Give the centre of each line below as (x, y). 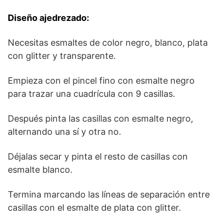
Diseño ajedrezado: (48, 18)
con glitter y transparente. (62, 55)
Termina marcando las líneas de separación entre (109, 194)
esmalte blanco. (40, 169)
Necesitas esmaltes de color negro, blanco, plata (108, 42)
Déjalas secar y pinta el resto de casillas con (98, 156)
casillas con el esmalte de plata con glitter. (94, 207)
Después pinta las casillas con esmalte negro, (100, 118)
